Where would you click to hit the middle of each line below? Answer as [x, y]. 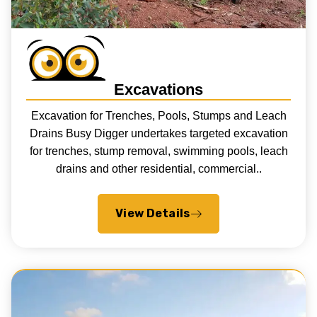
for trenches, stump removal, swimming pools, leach [158, 151]
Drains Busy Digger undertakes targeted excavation [158, 133]
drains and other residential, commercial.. [158, 168]
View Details [152, 213]
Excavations [158, 90]
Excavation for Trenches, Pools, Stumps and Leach [158, 115]
